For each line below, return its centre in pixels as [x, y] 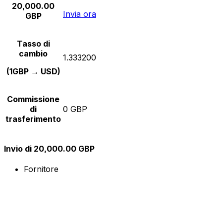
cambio [33, 53]
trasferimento [33, 119]
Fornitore [41, 169]
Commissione [33, 99]
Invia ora [80, 14]
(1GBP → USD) [33, 71]
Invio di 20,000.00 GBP [49, 148]
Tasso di [33, 43]
